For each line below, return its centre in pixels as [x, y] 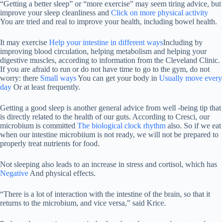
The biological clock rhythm [121, 126]
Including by [183, 43]
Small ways [58, 78]
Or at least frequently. [46, 87]
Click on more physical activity [160, 13]
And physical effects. [62, 173]
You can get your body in [118, 78]
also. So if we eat [193, 126]
